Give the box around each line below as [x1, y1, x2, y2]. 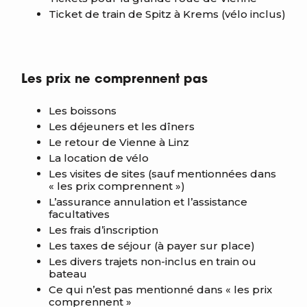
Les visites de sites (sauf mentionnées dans [49, 167, 276, 180]
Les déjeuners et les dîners [49, 120, 195, 133]
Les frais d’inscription [49, 223, 158, 236]
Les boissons [49, 104, 116, 117]
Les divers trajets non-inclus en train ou [49, 255, 256, 268]
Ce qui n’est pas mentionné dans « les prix [49, 283, 272, 296]
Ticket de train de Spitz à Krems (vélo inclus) [49, 8, 286, 21]
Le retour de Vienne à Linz [49, 136, 189, 149]
